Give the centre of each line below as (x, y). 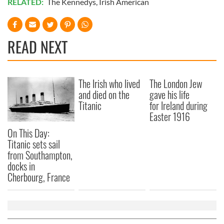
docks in (21, 166)
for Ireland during (179, 105)
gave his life (170, 94)
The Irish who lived (109, 83)
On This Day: (28, 133)
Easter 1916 (170, 116)
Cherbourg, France (39, 177)
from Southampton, (40, 155)
